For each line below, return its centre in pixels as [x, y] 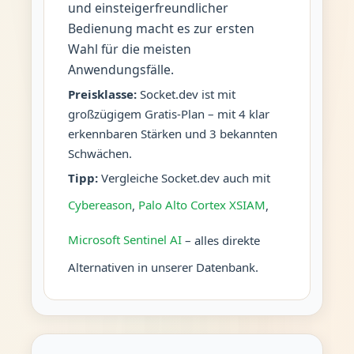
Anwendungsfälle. [121, 69]
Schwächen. [100, 153]
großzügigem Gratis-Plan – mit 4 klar [168, 113]
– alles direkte [220, 239]
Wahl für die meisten [129, 49]
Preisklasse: [102, 94]
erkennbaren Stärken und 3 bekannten [172, 133]
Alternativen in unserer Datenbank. [163, 267]
